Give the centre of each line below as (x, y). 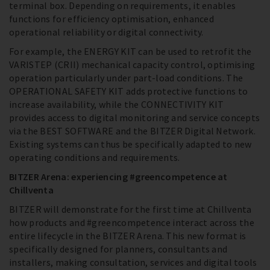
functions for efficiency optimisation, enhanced (112, 19)
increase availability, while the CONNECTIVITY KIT (117, 105)
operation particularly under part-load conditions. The (126, 78)
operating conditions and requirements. (95, 158)
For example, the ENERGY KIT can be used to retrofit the (130, 52)
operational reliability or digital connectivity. (106, 32)
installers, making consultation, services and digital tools (133, 262)
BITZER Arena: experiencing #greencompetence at (118, 177)
